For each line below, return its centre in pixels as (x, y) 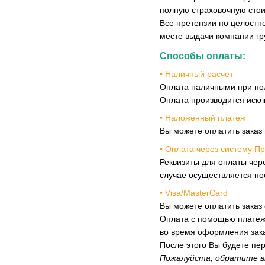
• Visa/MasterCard (194, 193)
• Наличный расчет (196, 74)
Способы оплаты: (204, 56)
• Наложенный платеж (203, 118)
